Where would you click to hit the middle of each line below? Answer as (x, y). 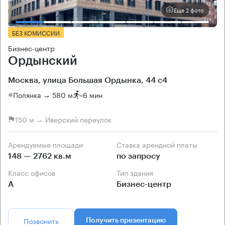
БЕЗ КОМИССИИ (36, 32)
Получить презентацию (126, 220)
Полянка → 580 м (43, 95)
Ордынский (43, 61)
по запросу (138, 156)
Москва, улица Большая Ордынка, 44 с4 (88, 80)
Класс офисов (34, 172)
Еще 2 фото (189, 10)
